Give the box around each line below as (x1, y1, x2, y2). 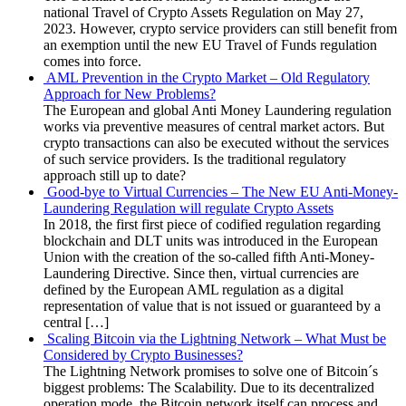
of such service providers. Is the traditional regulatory (43, 150, 346, 167)
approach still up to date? (43, 167, 186, 183)
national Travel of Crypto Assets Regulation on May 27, (43, 4, 363, 20)
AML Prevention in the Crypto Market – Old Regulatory (46, 69, 370, 85)
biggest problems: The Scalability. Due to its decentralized (43, 379, 374, 395)
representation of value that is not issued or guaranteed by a (43, 297, 381, 314)
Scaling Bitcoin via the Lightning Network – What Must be (47, 330, 386, 346)
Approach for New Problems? (43, 85, 216, 101)
